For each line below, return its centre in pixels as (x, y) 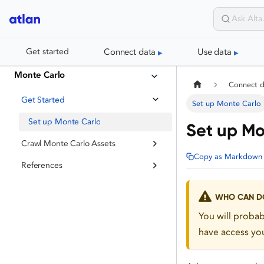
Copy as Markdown (228, 157)
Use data (214, 52)
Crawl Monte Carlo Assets (68, 143)
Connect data (130, 52)
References (42, 166)
